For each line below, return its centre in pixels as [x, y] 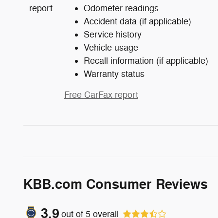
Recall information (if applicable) [146, 61]
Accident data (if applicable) [137, 22]
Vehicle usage [111, 48]
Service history [113, 35]
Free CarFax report [101, 95]
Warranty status [114, 74]
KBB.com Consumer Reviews [116, 185]
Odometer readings [121, 9]
